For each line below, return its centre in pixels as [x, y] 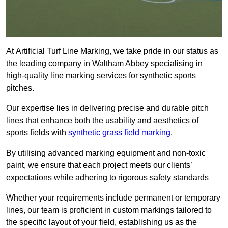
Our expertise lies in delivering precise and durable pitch [107, 108]
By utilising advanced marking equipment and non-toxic [106, 153]
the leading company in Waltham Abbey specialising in [104, 64]
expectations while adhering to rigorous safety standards [107, 178]
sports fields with [37, 133]
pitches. [20, 88]
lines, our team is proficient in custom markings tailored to [109, 210]
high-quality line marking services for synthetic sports [101, 76]
